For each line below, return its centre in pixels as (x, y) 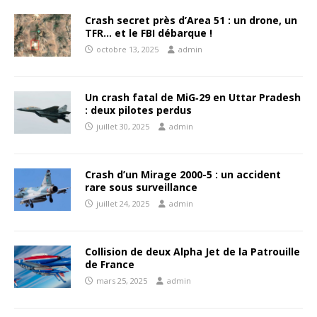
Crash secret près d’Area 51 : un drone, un (191, 20)
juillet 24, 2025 (123, 203)
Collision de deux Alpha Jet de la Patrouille (192, 252)
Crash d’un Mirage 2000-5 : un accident (183, 174)
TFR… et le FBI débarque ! (149, 33)
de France (110, 264)
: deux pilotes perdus (138, 110)
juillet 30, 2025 (123, 126)
